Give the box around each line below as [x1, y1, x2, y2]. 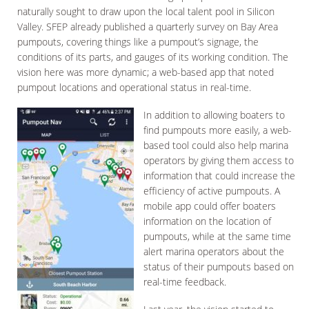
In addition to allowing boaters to [143, 108, 285, 121]
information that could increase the [143, 169, 295, 182]
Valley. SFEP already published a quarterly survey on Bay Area [17, 20, 278, 33]
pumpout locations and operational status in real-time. [17, 81, 251, 94]
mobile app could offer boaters [143, 199, 276, 212]
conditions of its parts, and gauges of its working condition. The [17, 50, 288, 63]
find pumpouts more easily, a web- [143, 123, 292, 137]
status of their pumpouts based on [143, 260, 294, 273]
